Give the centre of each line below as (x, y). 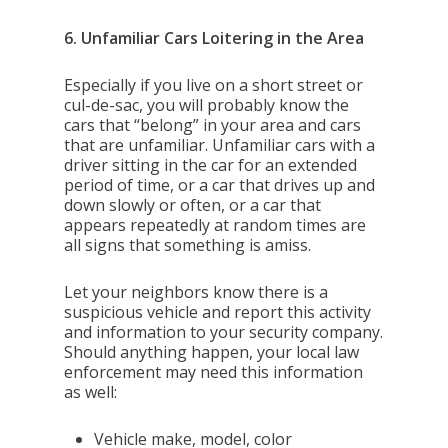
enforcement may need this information (214, 372)
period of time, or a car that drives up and (220, 185)
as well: (91, 392)
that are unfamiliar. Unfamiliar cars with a (220, 145)
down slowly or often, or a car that (193, 205)
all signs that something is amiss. (188, 245)
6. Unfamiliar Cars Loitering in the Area (214, 38)
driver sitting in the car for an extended (211, 165)
